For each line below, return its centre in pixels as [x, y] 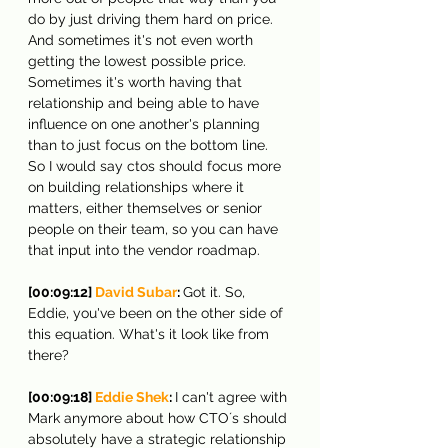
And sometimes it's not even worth [142, 39]
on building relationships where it [138, 186]
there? [48, 354]
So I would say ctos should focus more [156, 165]
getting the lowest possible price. [139, 60]
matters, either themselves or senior [147, 207]
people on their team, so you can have [155, 228]
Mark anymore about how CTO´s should [159, 417]
